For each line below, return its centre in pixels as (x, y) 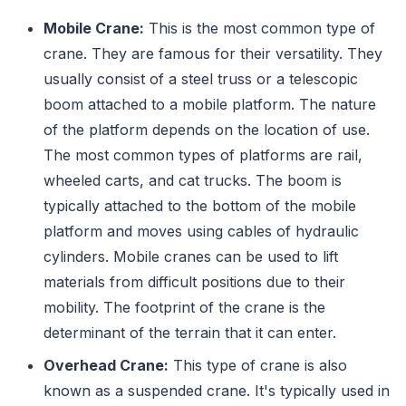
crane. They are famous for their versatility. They (213, 53)
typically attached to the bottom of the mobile (200, 206)
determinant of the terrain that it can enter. (194, 333)
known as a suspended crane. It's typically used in (217, 391)
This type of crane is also (258, 365)
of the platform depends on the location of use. (207, 130)
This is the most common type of (260, 28)
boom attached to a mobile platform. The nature (210, 104)
